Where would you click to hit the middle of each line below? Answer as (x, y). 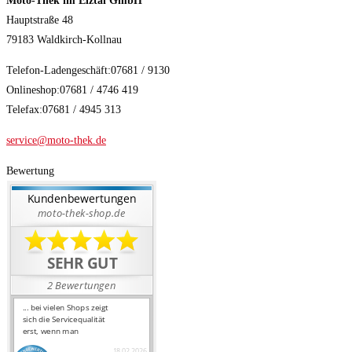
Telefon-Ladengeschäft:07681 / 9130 (88, 71)
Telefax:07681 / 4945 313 (64, 110)
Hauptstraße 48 (40, 20)
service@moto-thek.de (56, 141)
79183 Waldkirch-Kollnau (64, 40)
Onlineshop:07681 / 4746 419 (72, 90)
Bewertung (30, 171)
